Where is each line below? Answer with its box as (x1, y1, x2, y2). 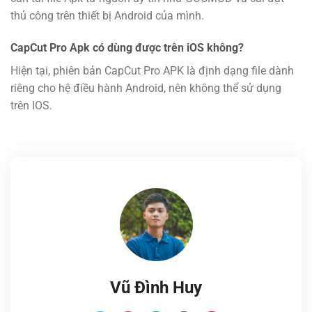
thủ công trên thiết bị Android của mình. (10, 9, 204, 23)
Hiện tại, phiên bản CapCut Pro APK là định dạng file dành (10, 63, 294, 77)
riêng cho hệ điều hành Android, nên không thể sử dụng (10, 81, 281, 95)
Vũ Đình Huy (110, 277, 202, 297)
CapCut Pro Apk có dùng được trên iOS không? (10, 40, 244, 54)
